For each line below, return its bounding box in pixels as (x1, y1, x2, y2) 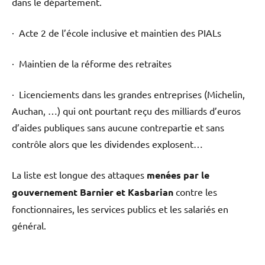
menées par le (147, 168, 209, 181)
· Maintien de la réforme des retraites (12, 57, 172, 69)
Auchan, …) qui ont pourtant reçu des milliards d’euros (12, 104, 241, 117)
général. (12, 219, 46, 231)
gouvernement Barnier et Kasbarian (12, 185, 176, 198)
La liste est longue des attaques (12, 168, 147, 180)
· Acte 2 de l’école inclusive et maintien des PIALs (12, 26, 221, 38)
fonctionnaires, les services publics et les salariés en (12, 202, 228, 215)
